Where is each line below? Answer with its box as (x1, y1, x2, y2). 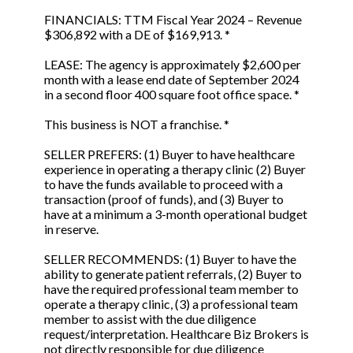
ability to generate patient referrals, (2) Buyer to (44, 266, 302, 282)
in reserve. (44, 221, 98, 237)
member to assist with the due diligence (44, 311, 256, 327)
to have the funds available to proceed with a (44, 176, 283, 192)
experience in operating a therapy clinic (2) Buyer (44, 162, 306, 177)
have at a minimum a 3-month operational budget (44, 206, 307, 222)
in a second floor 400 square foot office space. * (44, 87, 299, 102)
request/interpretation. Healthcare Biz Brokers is (44, 326, 309, 342)
